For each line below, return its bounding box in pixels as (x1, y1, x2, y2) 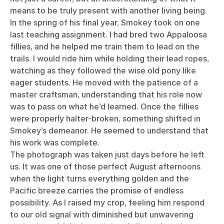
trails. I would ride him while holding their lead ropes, (10, 53, 209, 63)
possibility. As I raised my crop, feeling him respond (10, 197, 204, 207)
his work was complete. (10, 137, 99, 147)
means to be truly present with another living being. (10, 5, 207, 15)
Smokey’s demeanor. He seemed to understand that (10, 125, 208, 135)
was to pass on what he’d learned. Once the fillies (10, 101, 198, 111)
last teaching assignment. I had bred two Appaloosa (10, 29, 207, 39)
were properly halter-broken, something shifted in (10, 113, 200, 123)
